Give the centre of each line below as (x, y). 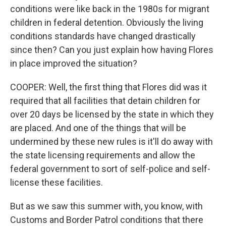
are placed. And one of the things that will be (98, 128)
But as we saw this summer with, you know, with (106, 206)
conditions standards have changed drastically (103, 36)
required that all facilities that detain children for (105, 101)
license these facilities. (56, 182)
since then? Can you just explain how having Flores (112, 50)
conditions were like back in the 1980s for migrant (110, 9)
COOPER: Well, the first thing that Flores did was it (108, 87)
